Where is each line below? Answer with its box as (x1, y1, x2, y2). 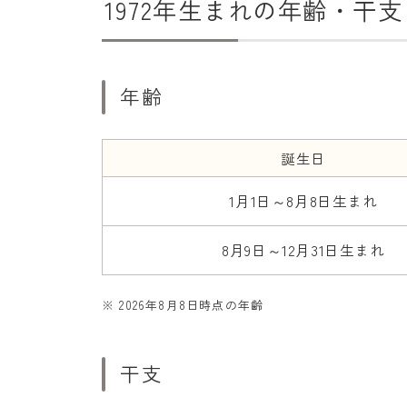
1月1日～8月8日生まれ (229, 190, 378, 212)
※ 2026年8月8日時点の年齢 (102, 296, 264, 313)
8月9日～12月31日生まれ (222, 239, 385, 261)
